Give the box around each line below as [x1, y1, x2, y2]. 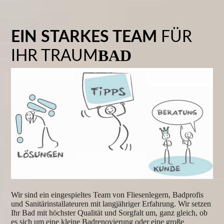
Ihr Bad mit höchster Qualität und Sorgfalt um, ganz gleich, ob [11, 208, 208, 217]
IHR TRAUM [11, 47, 98, 64]
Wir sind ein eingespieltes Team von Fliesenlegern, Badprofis [11, 190, 204, 199]
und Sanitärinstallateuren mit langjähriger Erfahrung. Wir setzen [11, 199, 211, 208]
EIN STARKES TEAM [11, 28, 161, 45]
